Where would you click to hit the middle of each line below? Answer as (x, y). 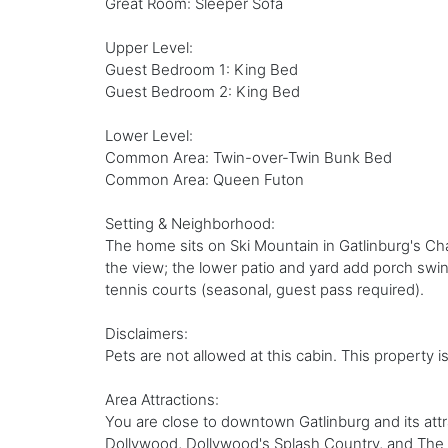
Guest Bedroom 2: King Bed (202, 92)
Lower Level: (148, 136)
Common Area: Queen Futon (204, 180)
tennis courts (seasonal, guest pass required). (264, 290)
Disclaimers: (146, 334)
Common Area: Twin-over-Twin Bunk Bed (248, 158)
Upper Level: (148, 48)
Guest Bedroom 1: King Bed (201, 70)
